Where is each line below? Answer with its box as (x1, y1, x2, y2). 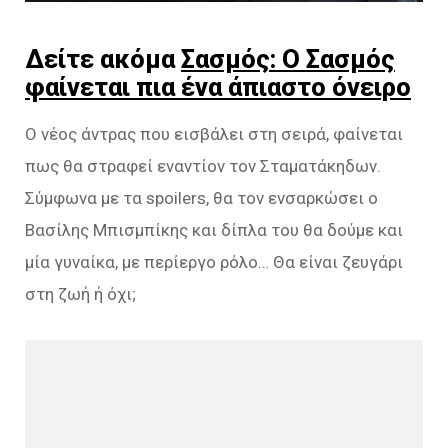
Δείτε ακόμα (25, 44, 181, 75)
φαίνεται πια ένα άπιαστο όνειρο (25, 72, 411, 103)
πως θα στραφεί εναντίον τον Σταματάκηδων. (25, 156, 381, 177)
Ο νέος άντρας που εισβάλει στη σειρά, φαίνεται (25, 124, 403, 145)
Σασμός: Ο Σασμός (181, 44, 395, 75)
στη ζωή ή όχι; (25, 284, 136, 305)
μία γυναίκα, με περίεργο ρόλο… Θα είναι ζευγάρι (25, 252, 403, 273)
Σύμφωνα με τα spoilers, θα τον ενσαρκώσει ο (25, 188, 378, 209)
